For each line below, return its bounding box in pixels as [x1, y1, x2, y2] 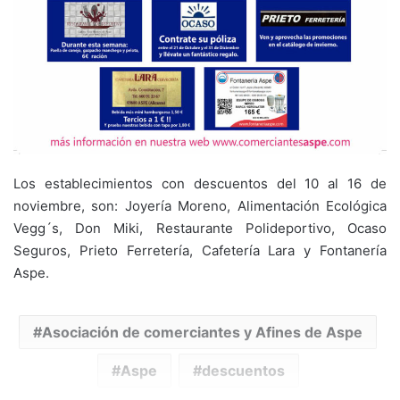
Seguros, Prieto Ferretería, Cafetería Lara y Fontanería [13, 241, 387, 259]
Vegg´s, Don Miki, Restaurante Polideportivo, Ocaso [13, 219, 387, 237]
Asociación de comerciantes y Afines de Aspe [42, 322, 362, 341]
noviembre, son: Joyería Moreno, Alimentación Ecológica [13, 196, 387, 214]
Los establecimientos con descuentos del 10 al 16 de [13, 174, 387, 192]
